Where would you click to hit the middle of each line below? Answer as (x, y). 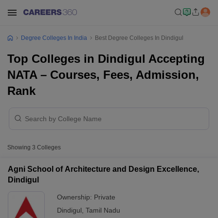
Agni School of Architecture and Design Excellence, (103, 169)
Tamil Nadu (103, 210)
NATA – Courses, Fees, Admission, (103, 75)
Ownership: (75, 197)
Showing (20, 147)
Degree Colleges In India (54, 38)
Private (105, 197)
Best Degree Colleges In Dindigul (139, 38)
